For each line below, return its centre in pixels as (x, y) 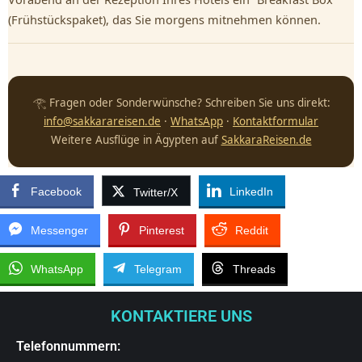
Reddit (252, 230)
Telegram (158, 269)
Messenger (59, 230)
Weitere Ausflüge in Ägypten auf (136, 140)
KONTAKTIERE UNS (181, 316)
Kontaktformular (276, 121)
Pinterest (162, 230)
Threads (254, 269)
